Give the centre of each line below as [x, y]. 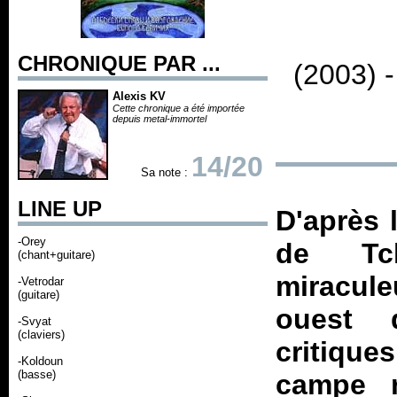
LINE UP [60, 209]
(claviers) [41, 335]
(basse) [37, 374]
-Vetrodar [41, 281]
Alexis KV [139, 96]
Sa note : [166, 172]
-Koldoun [40, 361]
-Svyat [35, 321]
